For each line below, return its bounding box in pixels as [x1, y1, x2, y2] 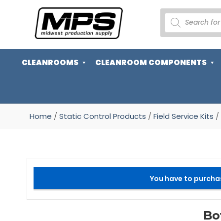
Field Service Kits [153, 111, 214, 121]
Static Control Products [59, 111, 146, 121]
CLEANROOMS [22, 57, 78, 68]
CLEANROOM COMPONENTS [95, 57, 207, 68]
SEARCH [164, 17, 192, 28]
